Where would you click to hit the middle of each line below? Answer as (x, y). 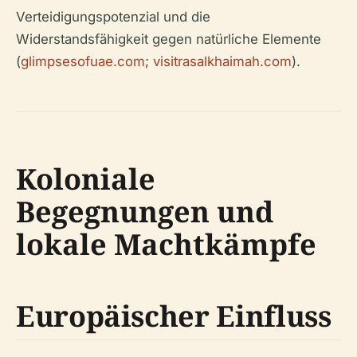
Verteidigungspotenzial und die (113, 17)
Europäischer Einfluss (174, 316)
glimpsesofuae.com (83, 61)
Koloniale (86, 179)
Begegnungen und (145, 212)
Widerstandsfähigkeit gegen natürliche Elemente (169, 39)
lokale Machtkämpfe (166, 244)
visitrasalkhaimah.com (222, 61)
